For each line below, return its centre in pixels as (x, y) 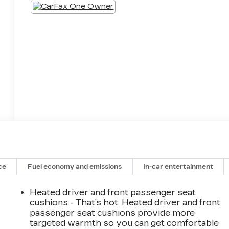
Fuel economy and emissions (75, 166)
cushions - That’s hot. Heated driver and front (125, 202)
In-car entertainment (178, 166)
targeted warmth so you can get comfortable (124, 223)
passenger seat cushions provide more (112, 213)
